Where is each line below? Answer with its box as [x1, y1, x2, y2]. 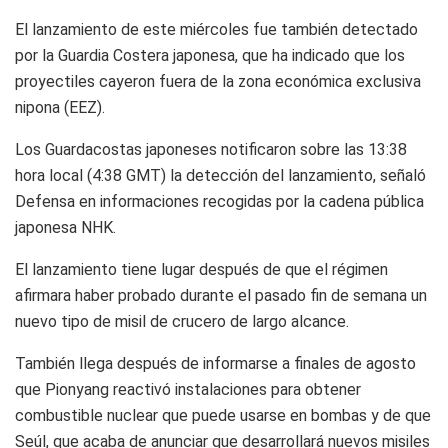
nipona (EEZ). [15, 97, 105, 117]
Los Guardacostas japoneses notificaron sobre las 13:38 [15, 139, 407, 159]
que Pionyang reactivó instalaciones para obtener [15, 379, 361, 399]
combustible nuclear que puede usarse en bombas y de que [15, 405, 431, 425]
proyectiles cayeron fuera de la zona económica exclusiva [15, 71, 421, 91]
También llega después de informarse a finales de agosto [15, 353, 416, 373]
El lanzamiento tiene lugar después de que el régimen [15, 259, 388, 279]
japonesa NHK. [15, 217, 116, 237]
